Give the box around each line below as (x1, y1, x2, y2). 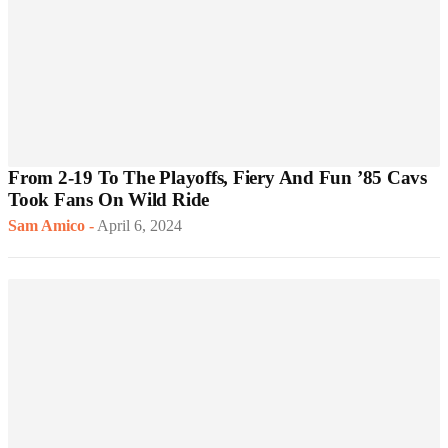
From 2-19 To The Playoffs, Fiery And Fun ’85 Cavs (8, 167, 427, 189)
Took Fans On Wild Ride (8, 189, 210, 211)
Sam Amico (8, 217, 85, 235)
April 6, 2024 (97, 217, 182, 235)
